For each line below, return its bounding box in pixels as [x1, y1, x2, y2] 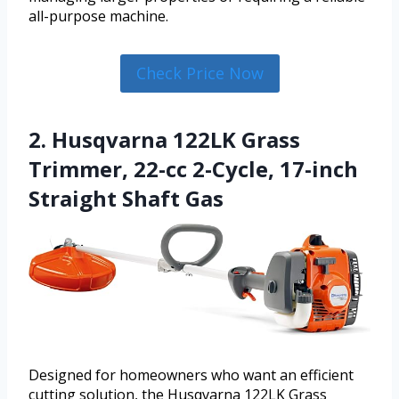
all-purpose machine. [28, 6, 168, 27]
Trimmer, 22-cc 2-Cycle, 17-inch [28, 153, 358, 183]
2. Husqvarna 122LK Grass [28, 124, 300, 154]
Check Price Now [135, 62, 264, 85]
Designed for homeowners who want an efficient [28, 364, 354, 385]
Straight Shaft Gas [28, 183, 224, 213]
